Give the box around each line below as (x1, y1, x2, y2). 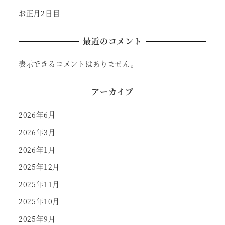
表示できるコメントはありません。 (18, 59, 138, 69)
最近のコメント (83, 35, 142, 47)
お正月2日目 (18, 8, 60, 19)
